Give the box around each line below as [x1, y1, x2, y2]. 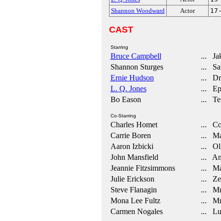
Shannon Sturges [110, 63, 163, 71]
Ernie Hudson [110, 74, 154, 82]
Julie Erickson [110, 175, 154, 183]
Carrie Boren [110, 131, 151, 140]
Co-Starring [110, 113, 136, 118]
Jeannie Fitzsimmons [110, 164, 175, 172]
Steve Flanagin [110, 185, 157, 194]
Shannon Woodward [110, 7, 165, 14]
